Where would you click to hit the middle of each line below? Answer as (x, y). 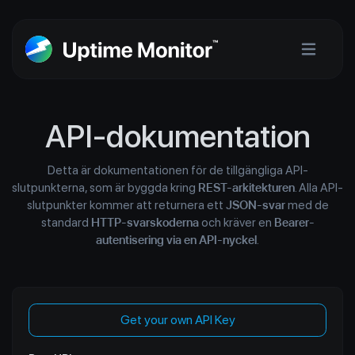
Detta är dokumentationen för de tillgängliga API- (177, 170)
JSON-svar (255, 205)
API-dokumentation (177, 136)
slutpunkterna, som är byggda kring (105, 188)
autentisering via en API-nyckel (176, 240)
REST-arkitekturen (246, 188)
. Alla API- (319, 188)
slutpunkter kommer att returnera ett (126, 205)
